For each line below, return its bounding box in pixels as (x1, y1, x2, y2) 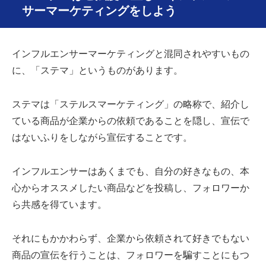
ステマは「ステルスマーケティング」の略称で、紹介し (12, 99, 249, 110)
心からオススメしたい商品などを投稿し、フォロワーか (12, 183, 249, 194)
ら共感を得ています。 (12, 199, 107, 210)
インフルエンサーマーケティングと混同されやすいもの (12, 49, 249, 59)
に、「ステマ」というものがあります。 (12, 65, 183, 76)
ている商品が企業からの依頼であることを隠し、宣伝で (12, 116, 249, 126)
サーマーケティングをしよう (22, 4, 176, 18)
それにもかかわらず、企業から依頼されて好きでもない (12, 233, 249, 243)
